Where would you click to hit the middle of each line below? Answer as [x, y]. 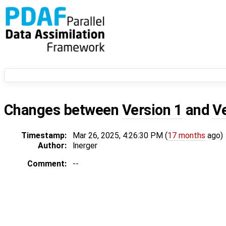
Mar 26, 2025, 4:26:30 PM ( [120, 136]
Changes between [63, 110]
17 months [186, 136]
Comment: [47, 164]
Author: [52, 146]
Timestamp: [44, 136]
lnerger [85, 146]
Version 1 [152, 110]
